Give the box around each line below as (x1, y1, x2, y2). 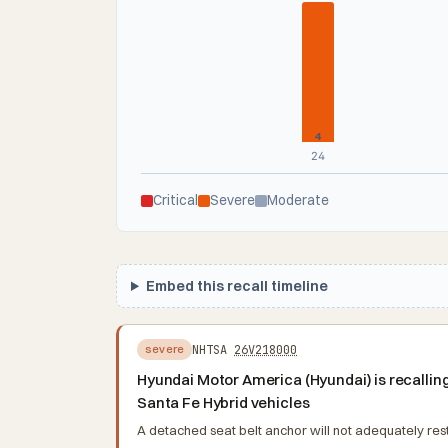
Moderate (267, 192, 329, 208)
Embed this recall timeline (146, 277, 329, 295)
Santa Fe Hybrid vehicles (137, 393, 310, 412)
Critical (153, 192, 198, 208)
